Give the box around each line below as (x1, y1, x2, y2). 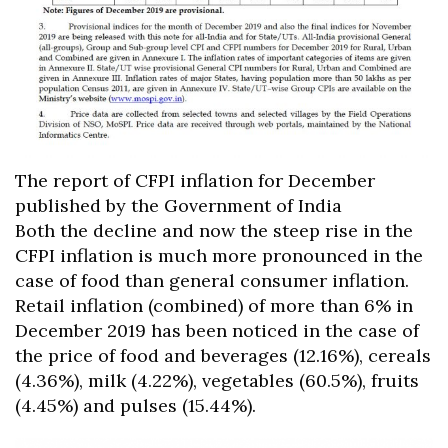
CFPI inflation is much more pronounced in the (15, 244, 423, 268)
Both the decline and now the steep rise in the (15, 219, 413, 243)
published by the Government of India (15, 194, 342, 218)
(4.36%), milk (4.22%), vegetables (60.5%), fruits (15, 369, 419, 393)
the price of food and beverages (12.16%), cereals (15, 344, 431, 368)
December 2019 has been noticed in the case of (15, 319, 419, 343)
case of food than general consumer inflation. (15, 269, 409, 293)
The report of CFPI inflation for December (15, 169, 375, 193)
